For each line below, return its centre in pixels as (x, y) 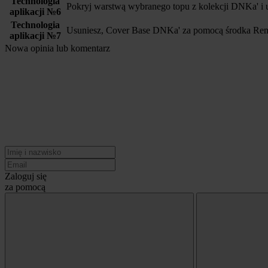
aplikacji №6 (35, 12)
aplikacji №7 (35, 36)
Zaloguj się (26, 176)
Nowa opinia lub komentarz (57, 48)
